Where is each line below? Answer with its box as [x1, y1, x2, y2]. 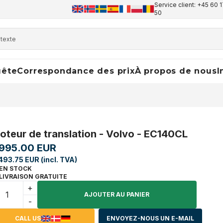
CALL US [14, 215, 41, 222]
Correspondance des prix [17, 66, 135, 76]
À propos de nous [134, 66, 217, 76]
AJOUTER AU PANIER [84, 191, 150, 198]
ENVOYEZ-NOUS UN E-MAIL [106, 215, 194, 222]
